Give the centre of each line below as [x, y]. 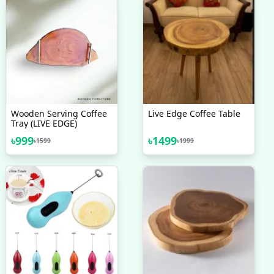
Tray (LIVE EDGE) [44, 123]
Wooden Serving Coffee [59, 113]
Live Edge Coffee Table [194, 113]
